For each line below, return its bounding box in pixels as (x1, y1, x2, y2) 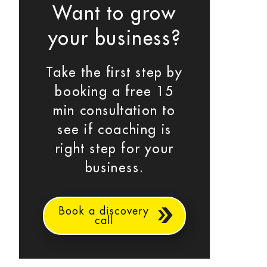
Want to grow (52, 4, 176, 23)
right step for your (55, 142, 174, 156)
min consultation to (53, 104, 176, 117)
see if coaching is (57, 123, 172, 136)
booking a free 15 (55, 85, 174, 98)
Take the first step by (46, 66, 183, 79)
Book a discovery (58, 206, 150, 216)
